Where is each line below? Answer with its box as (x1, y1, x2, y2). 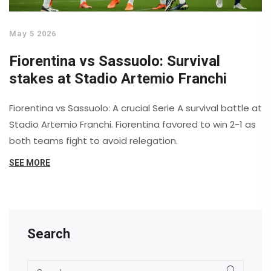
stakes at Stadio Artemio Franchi (9, 70, 227, 88)
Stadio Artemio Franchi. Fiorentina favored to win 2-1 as (9, 118, 256, 131)
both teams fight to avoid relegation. (9, 134, 178, 148)
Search (27, 226, 70, 242)
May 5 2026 (9, 29, 56, 39)
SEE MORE (9, 158, 50, 168)
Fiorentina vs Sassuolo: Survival (9, 53, 220, 70)
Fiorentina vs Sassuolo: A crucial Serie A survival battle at (9, 102, 262, 115)
